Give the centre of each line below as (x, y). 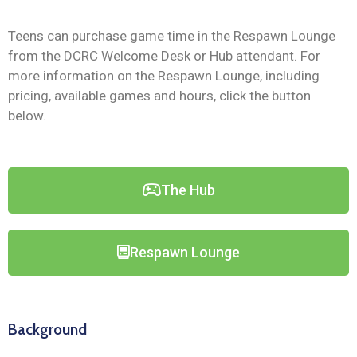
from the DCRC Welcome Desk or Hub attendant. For (164, 56)
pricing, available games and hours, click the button (159, 96)
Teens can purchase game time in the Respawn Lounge (172, 36)
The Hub (188, 190)
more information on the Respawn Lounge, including (164, 76)
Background (47, 330)
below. (27, 116)
